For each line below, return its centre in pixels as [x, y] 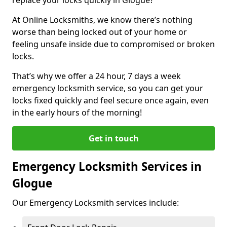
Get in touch [113, 138]
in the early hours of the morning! [77, 112]
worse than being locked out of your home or [100, 32]
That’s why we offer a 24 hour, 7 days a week [97, 76]
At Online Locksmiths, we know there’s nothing [102, 20]
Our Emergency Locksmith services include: [96, 202]
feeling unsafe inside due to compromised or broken [113, 44]
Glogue [34, 183]
